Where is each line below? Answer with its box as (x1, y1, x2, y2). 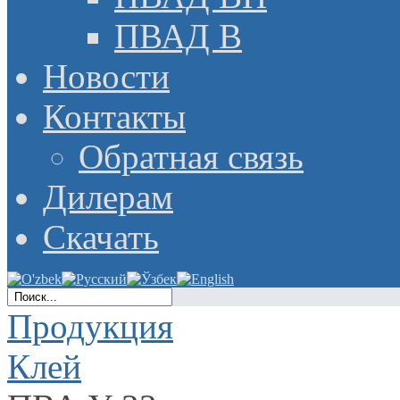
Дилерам (43, 178, 173, 216)
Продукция (7, 307, 173, 346)
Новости (43, 57, 170, 96)
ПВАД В (114, 17, 242, 55)
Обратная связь (79, 137, 304, 176)
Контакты (43, 97, 186, 136)
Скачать (43, 218, 159, 256)
